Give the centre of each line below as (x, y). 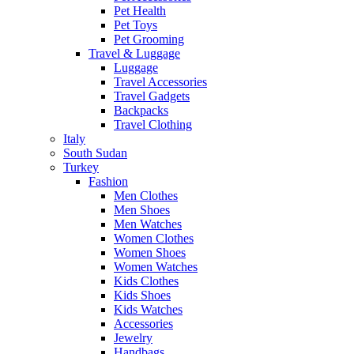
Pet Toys (136, 24)
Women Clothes (154, 238)
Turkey (81, 167)
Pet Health (140, 10)
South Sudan (95, 153)
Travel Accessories (160, 81)
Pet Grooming (149, 39)
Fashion (108, 181)
